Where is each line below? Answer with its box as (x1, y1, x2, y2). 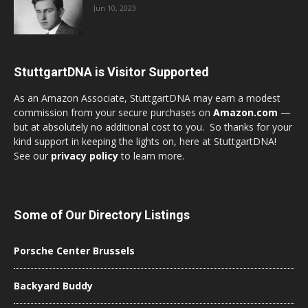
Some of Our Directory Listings (14, 207, 190, 222)
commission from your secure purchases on (14, 105, 213, 119)
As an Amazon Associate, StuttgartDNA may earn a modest (14, 91, 280, 104)
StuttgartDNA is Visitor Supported (14, 64, 209, 79)
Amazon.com (213, 105, 278, 119)
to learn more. (118, 148, 184, 162)
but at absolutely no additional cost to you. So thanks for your (14, 120, 292, 133)
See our (14, 148, 51, 162)
